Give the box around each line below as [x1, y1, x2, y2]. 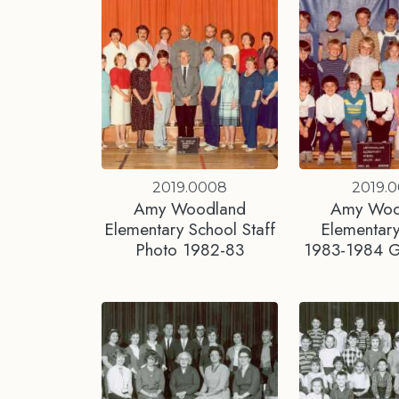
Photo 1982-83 [134, 237, 244, 263]
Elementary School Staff [103, 216, 275, 242]
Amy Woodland [133, 196, 246, 222]
